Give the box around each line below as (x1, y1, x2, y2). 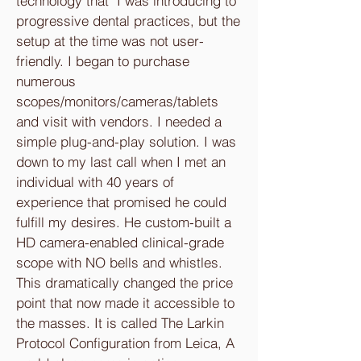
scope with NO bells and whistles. (16, 254, 222, 271)
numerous (16, 73, 76, 89)
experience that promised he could (16, 193, 226, 210)
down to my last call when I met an (16, 153, 226, 170)
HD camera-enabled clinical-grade (16, 234, 224, 251)
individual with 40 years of (16, 173, 174, 190)
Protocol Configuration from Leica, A (16, 334, 234, 351)
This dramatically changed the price (16, 274, 233, 291)
